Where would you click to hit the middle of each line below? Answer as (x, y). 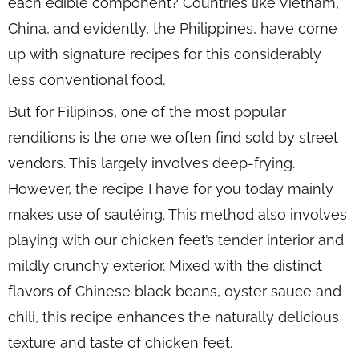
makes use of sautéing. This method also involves (177, 214)
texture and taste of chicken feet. (120, 342)
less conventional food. (89, 79)
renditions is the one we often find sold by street (173, 137)
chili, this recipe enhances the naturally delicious (173, 317)
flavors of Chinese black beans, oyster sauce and (175, 291)
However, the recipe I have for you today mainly (171, 188)
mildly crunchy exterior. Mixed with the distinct (165, 265)
